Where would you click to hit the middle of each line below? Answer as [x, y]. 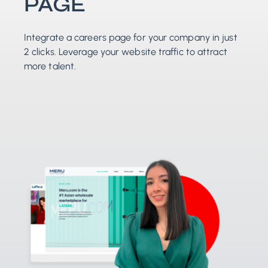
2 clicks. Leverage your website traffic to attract [126, 51]
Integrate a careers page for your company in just [131, 37]
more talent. [50, 66]
